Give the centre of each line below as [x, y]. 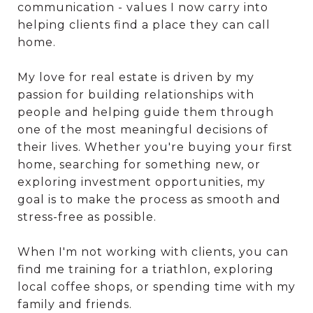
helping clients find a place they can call [144, 24]
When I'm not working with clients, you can [153, 252]
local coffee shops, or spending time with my [156, 286]
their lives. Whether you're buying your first [155, 147]
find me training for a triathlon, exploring [146, 269]
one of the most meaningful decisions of [143, 129]
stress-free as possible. [87, 217]
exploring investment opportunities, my [141, 182]
